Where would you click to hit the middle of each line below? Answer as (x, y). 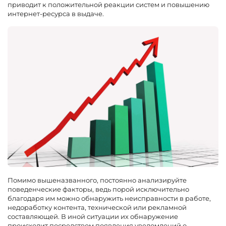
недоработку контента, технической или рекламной (97, 207)
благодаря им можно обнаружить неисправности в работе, (109, 198)
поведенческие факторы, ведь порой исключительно (98, 189)
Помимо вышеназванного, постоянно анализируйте (97, 180)
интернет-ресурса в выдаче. (56, 14)
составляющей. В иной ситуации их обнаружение (93, 216)
